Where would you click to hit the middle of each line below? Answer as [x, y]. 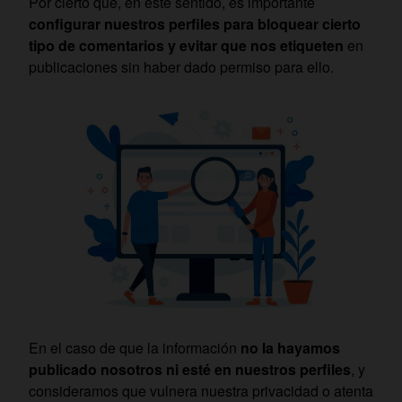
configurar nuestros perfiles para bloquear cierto [195, 24]
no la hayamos [290, 347]
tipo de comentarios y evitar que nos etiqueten [188, 46]
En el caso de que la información [135, 347]
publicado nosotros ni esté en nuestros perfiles [190, 369]
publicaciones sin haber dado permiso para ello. [181, 67]
